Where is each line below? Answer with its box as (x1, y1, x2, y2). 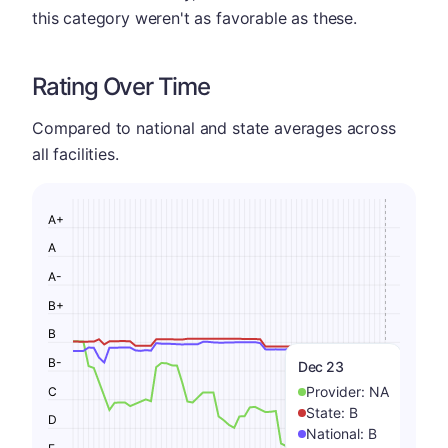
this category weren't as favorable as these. (32, 8, 357, 28)
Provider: (306, 383, 369, 400)
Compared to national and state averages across (32, 118, 396, 138)
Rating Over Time (32, 72, 210, 101)
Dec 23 (298, 358, 344, 375)
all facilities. (32, 144, 119, 164)
